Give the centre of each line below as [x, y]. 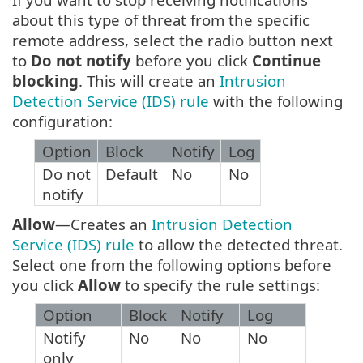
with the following [276, 101]
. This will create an [149, 81]
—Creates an [103, 224]
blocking [45, 81]
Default [132, 174]
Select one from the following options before [172, 265]
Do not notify [81, 61]
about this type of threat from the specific [161, 20]
